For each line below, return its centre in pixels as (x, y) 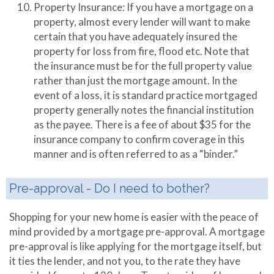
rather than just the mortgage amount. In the (135, 80)
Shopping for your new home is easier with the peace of (134, 217)
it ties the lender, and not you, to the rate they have (125, 261)
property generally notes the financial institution (144, 110)
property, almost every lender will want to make (142, 22)
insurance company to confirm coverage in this (139, 139)
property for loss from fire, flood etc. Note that (142, 51)
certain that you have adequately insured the (135, 36)
